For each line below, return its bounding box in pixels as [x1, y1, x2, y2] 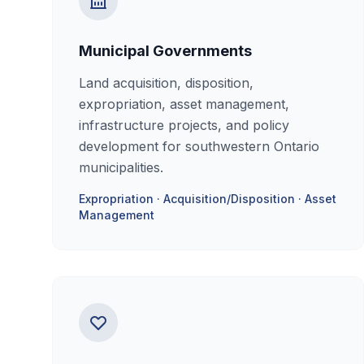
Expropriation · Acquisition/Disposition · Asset [79, 192, 336, 206]
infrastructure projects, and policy [79, 117, 289, 133]
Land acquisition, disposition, [79, 75, 253, 91]
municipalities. [79, 159, 163, 175]
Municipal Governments [79, 42, 252, 59]
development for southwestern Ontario [79, 138, 319, 154]
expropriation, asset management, [79, 96, 289, 112]
